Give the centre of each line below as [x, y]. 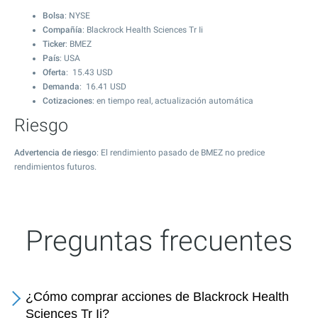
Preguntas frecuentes [159, 241]
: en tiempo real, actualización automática [173, 101]
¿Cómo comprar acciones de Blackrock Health [157, 297]
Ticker [54, 44]
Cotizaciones [67, 101]
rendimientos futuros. [55, 167]
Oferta [54, 72]
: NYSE [77, 16]
